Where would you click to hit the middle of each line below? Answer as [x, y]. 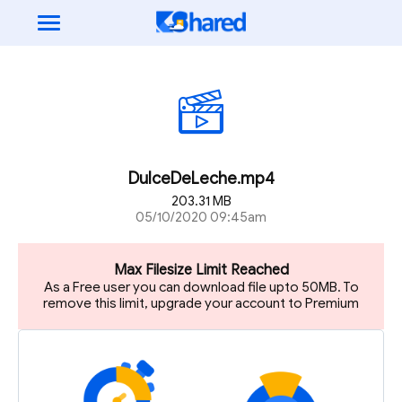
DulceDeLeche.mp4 [201, 179]
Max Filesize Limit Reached [201, 270]
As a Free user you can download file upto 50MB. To [201, 287]
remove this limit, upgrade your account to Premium [201, 303]
